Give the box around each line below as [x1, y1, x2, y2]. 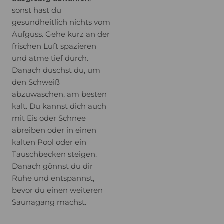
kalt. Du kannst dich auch [12, 101, 106, 111]
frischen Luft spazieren [12, 41, 96, 51]
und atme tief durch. [12, 53, 88, 63]
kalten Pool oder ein [12, 137, 86, 147]
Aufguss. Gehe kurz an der [12, 29, 110, 39]
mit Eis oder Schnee [12, 113, 86, 123]
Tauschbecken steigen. [12, 149, 97, 159]
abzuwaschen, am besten [12, 89, 107, 99]
